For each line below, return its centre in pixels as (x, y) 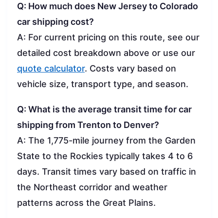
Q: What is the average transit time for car (104, 109)
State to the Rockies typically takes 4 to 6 (105, 156)
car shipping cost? (55, 21)
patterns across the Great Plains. (86, 202)
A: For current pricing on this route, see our (108, 37)
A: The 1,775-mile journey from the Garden (106, 140)
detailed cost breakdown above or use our (106, 53)
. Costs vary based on (130, 68)
